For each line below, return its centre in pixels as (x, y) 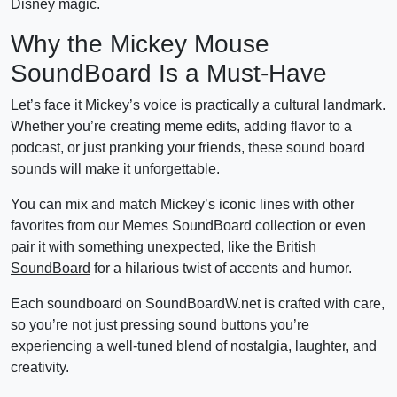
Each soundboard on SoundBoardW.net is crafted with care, (198, 303)
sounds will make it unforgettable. (115, 168)
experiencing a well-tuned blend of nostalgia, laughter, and (194, 346)
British (296, 246)
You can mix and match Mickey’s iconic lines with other (183, 204)
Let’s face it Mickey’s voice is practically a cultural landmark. (198, 105)
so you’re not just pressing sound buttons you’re (160, 324)
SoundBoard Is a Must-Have (169, 73)
